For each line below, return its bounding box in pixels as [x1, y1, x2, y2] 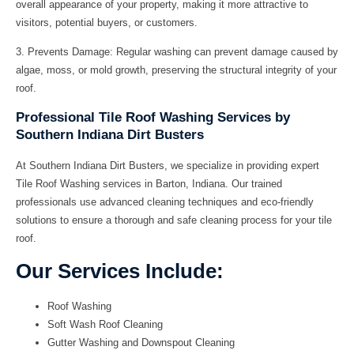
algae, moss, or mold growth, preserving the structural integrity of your [16, 64, 337, 77]
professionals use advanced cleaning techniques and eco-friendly [16, 195, 314, 208]
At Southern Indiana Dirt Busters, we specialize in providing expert [16, 159, 319, 171]
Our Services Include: [16, 259, 224, 284]
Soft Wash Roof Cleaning [47, 318, 163, 331]
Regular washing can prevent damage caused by [113, 46, 338, 58]
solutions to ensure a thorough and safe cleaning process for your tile [16, 213, 332, 226]
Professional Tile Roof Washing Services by [16, 109, 290, 125]
